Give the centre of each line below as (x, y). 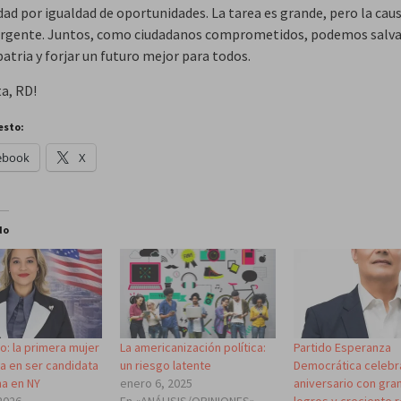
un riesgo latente (165, 366)
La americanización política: (192, 348)
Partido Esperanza (343, 348)
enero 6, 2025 (156, 384)
